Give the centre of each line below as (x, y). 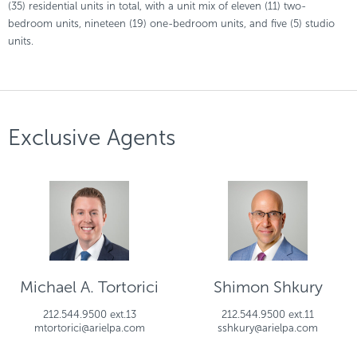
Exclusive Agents (92, 137)
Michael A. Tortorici (89, 287)
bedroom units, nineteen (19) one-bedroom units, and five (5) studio (171, 24)
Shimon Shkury (268, 287)
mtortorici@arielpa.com (89, 328)
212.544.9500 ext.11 (268, 314)
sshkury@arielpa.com (268, 328)
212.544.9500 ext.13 (89, 314)
